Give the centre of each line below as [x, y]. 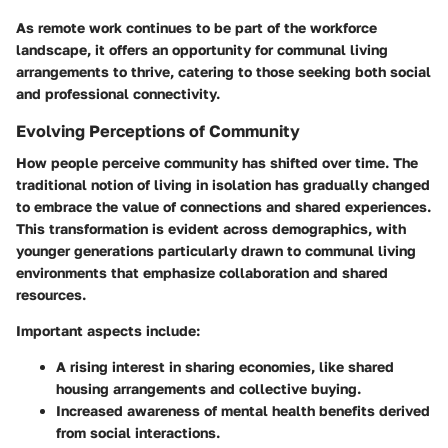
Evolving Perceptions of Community [158, 130]
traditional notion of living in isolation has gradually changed [223, 184]
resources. [51, 294]
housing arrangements [131, 388]
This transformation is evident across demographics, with [211, 228]
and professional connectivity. [118, 93]
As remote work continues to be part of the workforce [196, 27]
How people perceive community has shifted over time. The [217, 162]
